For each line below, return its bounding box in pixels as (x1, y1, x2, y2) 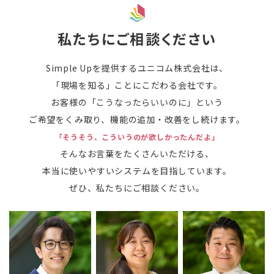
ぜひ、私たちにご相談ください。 (69, 181, 205, 194)
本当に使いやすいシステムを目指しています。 (42, 164, 232, 177)
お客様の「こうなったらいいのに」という (51, 95, 223, 108)
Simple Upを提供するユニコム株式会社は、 (45, 61, 229, 74)
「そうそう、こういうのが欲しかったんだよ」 (54, 131, 220, 142)
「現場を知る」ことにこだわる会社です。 (51, 78, 223, 91)
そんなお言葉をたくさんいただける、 (60, 147, 214, 160)
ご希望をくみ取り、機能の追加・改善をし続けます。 (28, 113, 246, 125)
